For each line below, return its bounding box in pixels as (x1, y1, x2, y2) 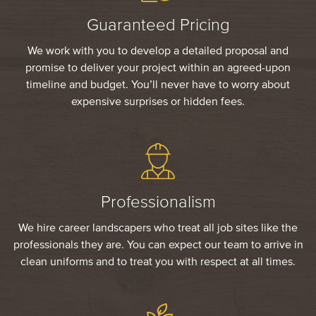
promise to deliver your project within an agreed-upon (25, 61, 291, 74)
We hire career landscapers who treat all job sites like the (18, 220, 298, 233)
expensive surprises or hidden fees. (71, 95, 245, 108)
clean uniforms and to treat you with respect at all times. (20, 254, 296, 267)
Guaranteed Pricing (86, 15, 230, 35)
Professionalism (100, 191, 216, 211)
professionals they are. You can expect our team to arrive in (13, 237, 303, 250)
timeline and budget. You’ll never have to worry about (26, 78, 290, 91)
